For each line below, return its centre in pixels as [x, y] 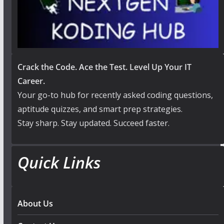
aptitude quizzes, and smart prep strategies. [100, 109]
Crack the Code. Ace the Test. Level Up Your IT [104, 67]
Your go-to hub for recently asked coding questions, [115, 95]
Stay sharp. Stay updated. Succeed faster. [93, 123]
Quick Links [59, 162]
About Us [35, 204]
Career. [31, 81]
